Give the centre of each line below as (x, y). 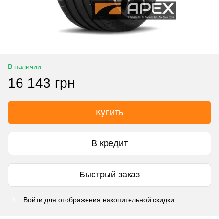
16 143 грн (41, 83)
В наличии (24, 66)
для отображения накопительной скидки (108, 200)
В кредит (109, 143)
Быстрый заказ (109, 175)
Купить (109, 112)
